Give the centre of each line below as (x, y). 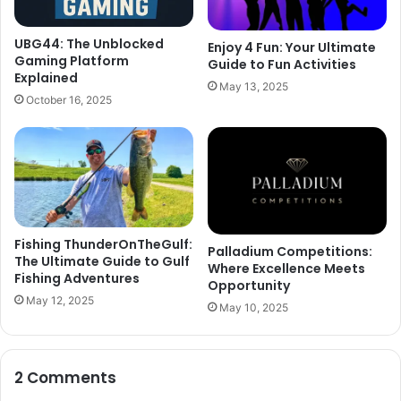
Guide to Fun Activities (282, 64)
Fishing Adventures (77, 279)
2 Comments (65, 378)
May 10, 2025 (254, 308)
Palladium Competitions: (290, 252)
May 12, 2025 (60, 301)
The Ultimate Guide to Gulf (102, 262)
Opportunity (249, 286)
